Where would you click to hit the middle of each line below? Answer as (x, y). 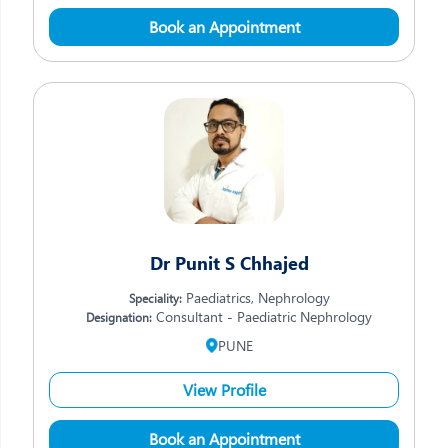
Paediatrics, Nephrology (255, 297)
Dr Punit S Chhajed (229, 263)
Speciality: (155, 298)
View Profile (224, 389)
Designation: (119, 317)
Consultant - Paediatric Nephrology (262, 316)
